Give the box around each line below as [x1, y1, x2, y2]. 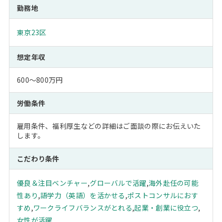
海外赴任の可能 [148, 178, 199, 188]
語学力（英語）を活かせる [40, 190, 125, 201]
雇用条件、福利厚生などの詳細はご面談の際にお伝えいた [16, 121, 201, 131]
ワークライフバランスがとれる [33, 203, 133, 213]
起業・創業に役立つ [134, 203, 199, 213]
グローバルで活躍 [90, 178, 147, 188]
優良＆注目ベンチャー [16, 178, 88, 188]
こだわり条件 [16, 154, 59, 164]
